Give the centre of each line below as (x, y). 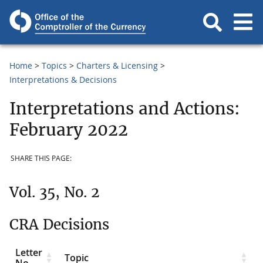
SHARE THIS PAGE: (41, 159)
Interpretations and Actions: (125, 108)
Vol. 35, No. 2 (54, 192)
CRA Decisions (59, 224)
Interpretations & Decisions (63, 80)
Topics (54, 65)
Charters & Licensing (117, 65)
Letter (29, 252)
